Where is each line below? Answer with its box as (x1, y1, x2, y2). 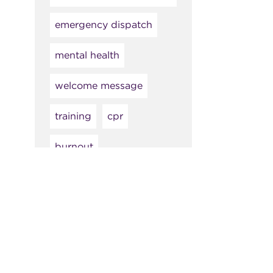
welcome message (54, 80, 143, 92)
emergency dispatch (54, 19, 152, 31)
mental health (54, 49, 119, 62)
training (54, 110, 91, 122)
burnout (54, 141, 93, 153)
